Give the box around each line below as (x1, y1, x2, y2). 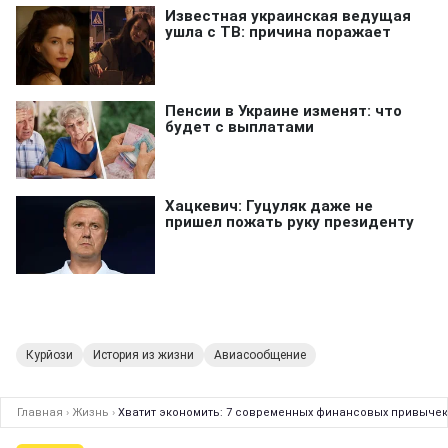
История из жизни (93, 348, 194, 362)
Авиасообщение (214, 348, 306, 362)
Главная (17, 406, 63, 419)
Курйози (26, 348, 73, 362)
